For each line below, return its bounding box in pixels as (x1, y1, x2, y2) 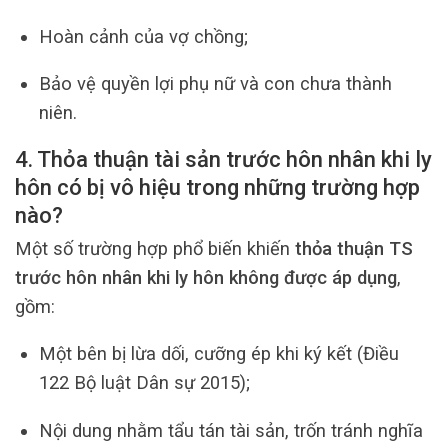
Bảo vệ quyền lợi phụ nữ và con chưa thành (38, 73, 392, 95)
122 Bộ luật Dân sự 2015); (38, 372, 250, 394)
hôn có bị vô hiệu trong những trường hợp (15, 174, 420, 200)
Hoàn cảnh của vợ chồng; (38, 25, 248, 47)
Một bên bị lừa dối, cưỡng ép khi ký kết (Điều (38, 343, 399, 365)
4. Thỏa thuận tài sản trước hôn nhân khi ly (15, 146, 432, 172)
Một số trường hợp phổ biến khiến (15, 237, 295, 259)
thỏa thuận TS (295, 237, 413, 259)
